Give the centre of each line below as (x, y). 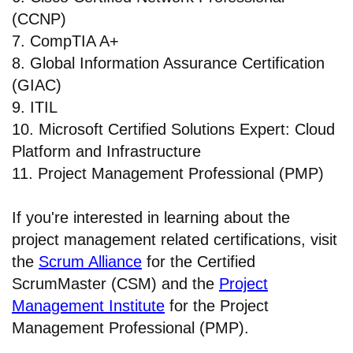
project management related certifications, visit (175, 240)
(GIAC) (37, 85)
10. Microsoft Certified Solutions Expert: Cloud (173, 130)
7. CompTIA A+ (65, 41)
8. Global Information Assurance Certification (168, 63)
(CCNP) (39, 19)
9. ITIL (35, 108)
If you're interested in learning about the (151, 218)
